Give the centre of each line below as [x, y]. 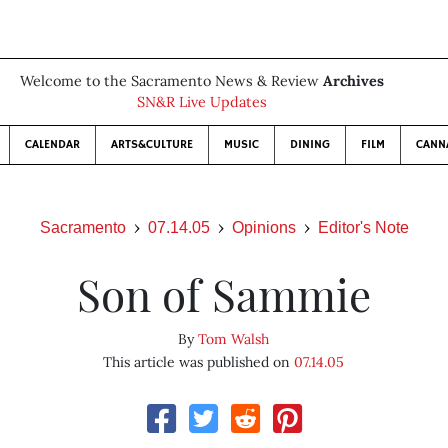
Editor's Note [363, 227]
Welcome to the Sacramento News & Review [171, 81]
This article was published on [199, 362]
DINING [310, 144]
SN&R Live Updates [202, 102]
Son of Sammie [223, 293]
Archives [353, 81]
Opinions [263, 227]
